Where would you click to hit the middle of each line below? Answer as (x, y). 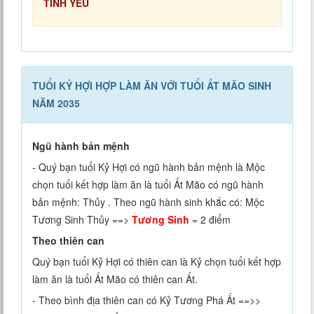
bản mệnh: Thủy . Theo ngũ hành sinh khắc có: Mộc (148, 202)
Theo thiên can (68, 241)
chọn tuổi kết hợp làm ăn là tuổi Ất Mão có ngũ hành (148, 185)
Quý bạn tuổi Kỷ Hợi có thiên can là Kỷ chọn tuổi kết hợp (157, 262)
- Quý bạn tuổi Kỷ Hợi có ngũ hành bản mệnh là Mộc (149, 167)
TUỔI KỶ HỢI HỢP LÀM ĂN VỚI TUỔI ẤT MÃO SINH (152, 86)
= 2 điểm (210, 220)
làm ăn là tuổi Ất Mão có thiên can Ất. (115, 279)
